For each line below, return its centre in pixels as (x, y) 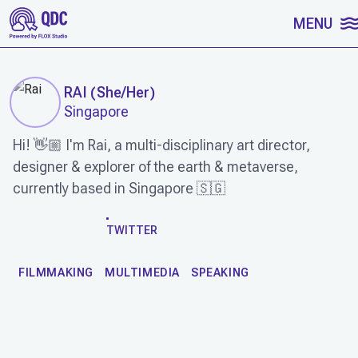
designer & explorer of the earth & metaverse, (155, 167)
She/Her (123, 92)
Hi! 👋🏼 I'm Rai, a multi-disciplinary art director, (161, 145)
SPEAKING (220, 272)
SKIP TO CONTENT (75, 20)
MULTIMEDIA (142, 272)
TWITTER (132, 230)
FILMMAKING (56, 272)
